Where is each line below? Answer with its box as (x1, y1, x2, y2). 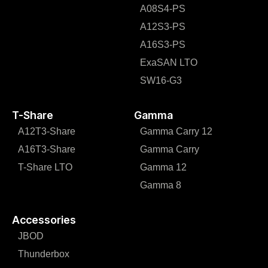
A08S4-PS (140, 4, 185, 14)
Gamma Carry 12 (140, 126, 212, 136)
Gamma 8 (140, 180, 181, 190)
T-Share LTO (18, 162, 72, 172)
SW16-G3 (140, 75, 182, 86)
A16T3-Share (18, 144, 75, 154)
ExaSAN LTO (140, 57, 197, 68)
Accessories (12, 214, 76, 226)
